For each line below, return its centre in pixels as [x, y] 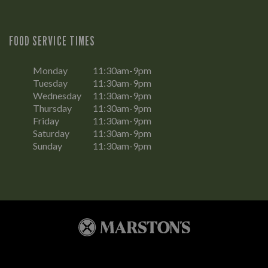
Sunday [48, 146]
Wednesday [57, 96]
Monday [50, 71]
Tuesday [50, 83]
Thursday [52, 108]
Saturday [51, 133]
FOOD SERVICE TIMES [52, 41]
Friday [46, 121]
